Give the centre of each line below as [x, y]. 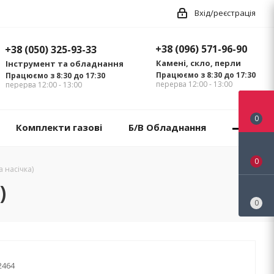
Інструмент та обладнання [65, 64]
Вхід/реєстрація [225, 13]
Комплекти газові [59, 128]
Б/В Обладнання [167, 128]
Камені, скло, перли [198, 63]
